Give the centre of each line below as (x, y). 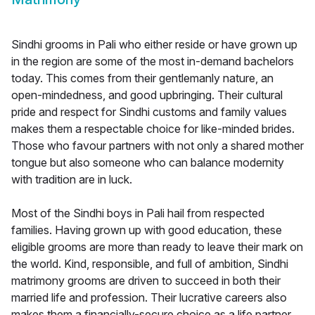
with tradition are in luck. (72, 180)
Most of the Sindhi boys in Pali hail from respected (138, 213)
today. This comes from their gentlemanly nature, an (142, 78)
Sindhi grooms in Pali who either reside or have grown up (154, 45)
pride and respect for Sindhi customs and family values (149, 112)
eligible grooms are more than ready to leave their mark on (157, 247)
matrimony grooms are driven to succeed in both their (146, 281)
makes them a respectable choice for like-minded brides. (153, 129)
